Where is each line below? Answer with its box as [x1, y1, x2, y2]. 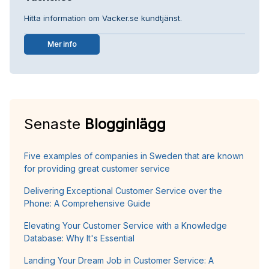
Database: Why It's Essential [24, 232, 134, 243]
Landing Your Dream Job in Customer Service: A [24, 255, 214, 265]
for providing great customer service [24, 163, 170, 174]
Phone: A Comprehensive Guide [24, 198, 151, 208]
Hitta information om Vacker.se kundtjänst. [24, 13, 182, 23]
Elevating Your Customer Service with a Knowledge [24, 220, 227, 231]
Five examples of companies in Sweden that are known [24, 150, 244, 161]
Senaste [24, 115, 85, 133]
